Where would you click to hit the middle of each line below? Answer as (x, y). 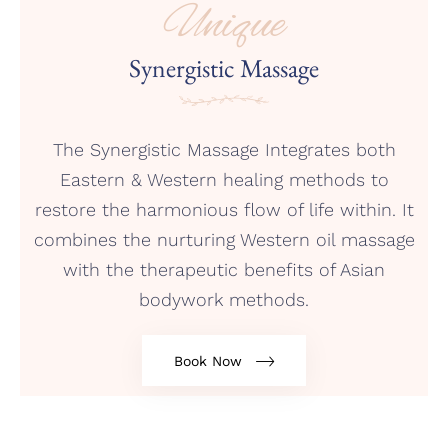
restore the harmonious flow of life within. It (224, 210)
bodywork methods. (224, 300)
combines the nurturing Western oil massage (224, 240)
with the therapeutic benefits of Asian (224, 270)
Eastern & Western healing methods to (224, 180)
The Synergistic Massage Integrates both (224, 150)
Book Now (208, 360)
